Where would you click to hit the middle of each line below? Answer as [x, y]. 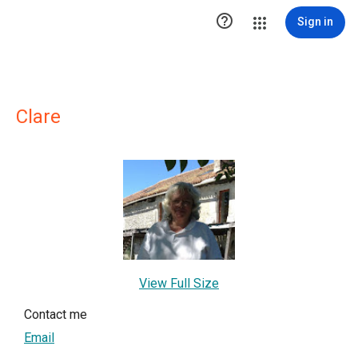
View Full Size [179, 283]
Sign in [315, 22]
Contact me [56, 314]
